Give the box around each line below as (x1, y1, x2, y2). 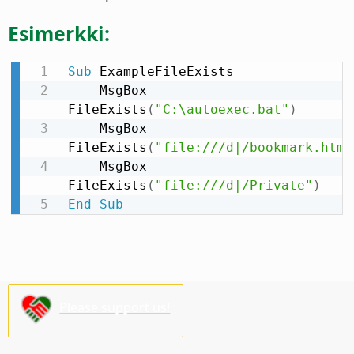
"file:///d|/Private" (154, 178, 313, 194)
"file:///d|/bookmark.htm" (154, 140, 352, 156)
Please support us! (59, 299, 171, 317)
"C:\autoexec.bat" (154, 102, 289, 118)
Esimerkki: (8, 20, 110, 47)
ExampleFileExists (91, 64, 234, 80)
